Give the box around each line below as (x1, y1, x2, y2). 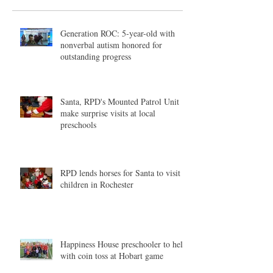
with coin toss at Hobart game (60, 249, 163, 261)
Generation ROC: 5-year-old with (60, 27, 175, 39)
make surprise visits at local (60, 107, 155, 119)
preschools (60, 118, 96, 130)
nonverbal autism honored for (60, 38, 162, 51)
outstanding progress (60, 50, 131, 62)
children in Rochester (60, 178, 133, 190)
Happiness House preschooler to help (60, 238, 187, 250)
